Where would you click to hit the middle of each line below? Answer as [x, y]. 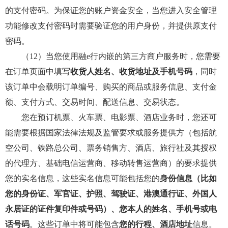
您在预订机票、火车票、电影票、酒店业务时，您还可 [111, 117]
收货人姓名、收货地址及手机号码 [131, 72]
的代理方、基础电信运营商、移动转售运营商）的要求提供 [111, 163]
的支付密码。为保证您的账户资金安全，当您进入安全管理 [111, 10]
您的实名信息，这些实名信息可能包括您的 [82, 178]
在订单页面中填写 [38, 72]
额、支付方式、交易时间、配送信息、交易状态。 [95, 102]
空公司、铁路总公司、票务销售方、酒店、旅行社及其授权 [111, 148]
